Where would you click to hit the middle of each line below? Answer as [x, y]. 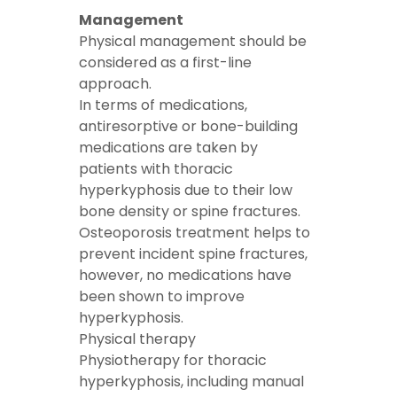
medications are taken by [168, 148]
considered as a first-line [165, 63]
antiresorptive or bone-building [188, 127]
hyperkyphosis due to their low [186, 191]
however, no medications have [185, 276]
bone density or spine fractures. [190, 212]
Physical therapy [139, 339]
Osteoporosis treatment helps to [195, 233]
